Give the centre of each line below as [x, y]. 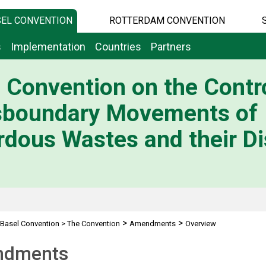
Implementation [48, 47]
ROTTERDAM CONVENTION [167, 20]
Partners [171, 47]
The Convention [93, 224]
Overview [200, 224]
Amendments [152, 224]
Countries [118, 47]
